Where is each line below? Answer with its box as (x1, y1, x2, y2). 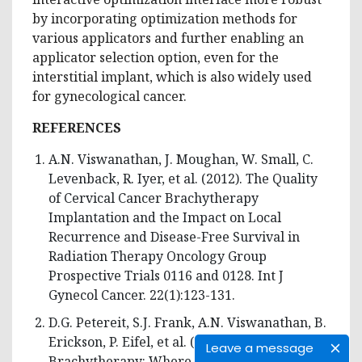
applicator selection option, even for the (32, 48, 279, 66)
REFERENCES (32, 118, 121, 137)
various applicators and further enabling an (32, 28, 304, 47)
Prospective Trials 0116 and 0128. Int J (48, 266, 284, 284)
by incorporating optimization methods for (32, 9, 297, 27)
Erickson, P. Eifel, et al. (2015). (48, 332, 231, 351)
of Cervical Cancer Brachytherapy (48, 188, 259, 207)
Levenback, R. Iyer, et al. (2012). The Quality (48, 169, 318, 187)
